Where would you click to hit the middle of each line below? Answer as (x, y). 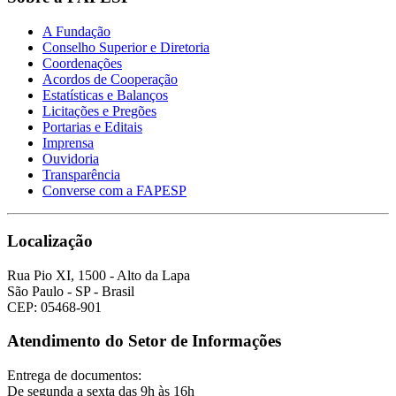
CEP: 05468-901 (54, 307)
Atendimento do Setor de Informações (144, 341)
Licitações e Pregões (99, 111)
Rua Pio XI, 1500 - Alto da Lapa (99, 275)
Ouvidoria (71, 159)
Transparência (81, 175)
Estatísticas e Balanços (105, 95)
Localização (50, 240)
